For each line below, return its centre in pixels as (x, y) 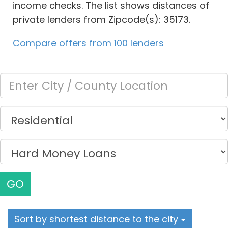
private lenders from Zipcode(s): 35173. (102, 20)
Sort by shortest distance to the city (97, 219)
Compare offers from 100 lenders (88, 43)
